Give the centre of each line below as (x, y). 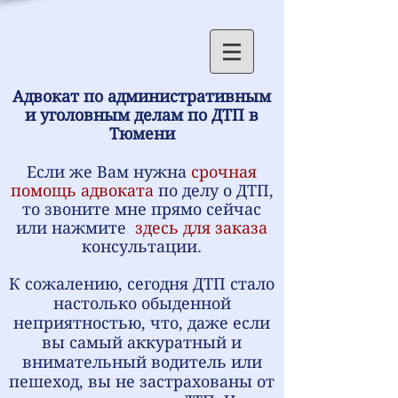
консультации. (142, 247)
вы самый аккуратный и (142, 342)
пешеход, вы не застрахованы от (142, 382)
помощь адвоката (82, 191)
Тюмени (142, 134)
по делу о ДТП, (213, 191)
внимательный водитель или (142, 362)
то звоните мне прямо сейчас (142, 209)
